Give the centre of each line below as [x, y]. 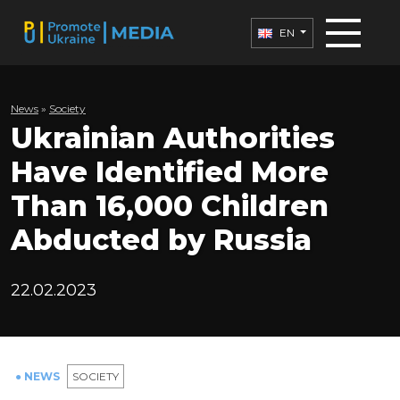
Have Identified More [170, 172]
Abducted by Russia [161, 240]
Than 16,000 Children [170, 206]
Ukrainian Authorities [173, 138]
